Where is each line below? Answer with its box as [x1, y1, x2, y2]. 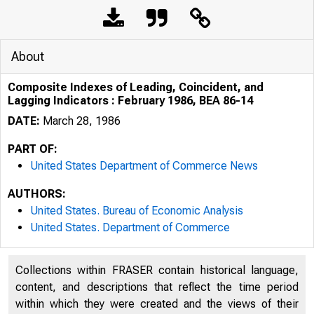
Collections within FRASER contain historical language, [15, 264, 299, 277]
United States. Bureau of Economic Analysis [30, 204, 243, 217]
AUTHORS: [8, 187, 66, 200]
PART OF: [8, 142, 57, 156]
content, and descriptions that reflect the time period [15, 280, 299, 294]
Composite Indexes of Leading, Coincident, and [8, 81, 264, 94]
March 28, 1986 [40, 114, 121, 128]
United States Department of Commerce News [30, 159, 258, 172]
